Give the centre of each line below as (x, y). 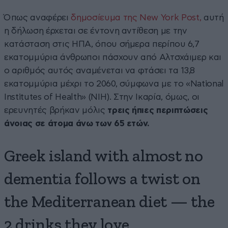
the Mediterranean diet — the (110, 202)
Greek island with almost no (104, 156)
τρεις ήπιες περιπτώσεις (158, 110)
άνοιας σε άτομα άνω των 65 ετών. (77, 123)
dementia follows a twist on (102, 179)
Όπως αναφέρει (38, 17)
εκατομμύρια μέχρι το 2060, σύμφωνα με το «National (114, 83)
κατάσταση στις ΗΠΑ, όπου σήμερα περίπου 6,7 (102, 44)
